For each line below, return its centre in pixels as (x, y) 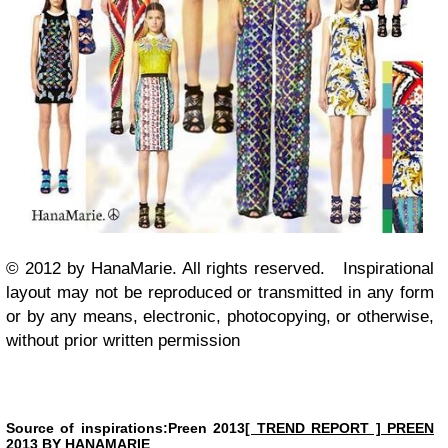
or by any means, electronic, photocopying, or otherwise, (220, 317)
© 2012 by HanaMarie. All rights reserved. (174, 269)
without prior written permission (123, 341)
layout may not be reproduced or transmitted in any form (220, 293)
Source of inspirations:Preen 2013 (126, 428)
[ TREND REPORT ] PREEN (340, 428)
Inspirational (388, 269)
